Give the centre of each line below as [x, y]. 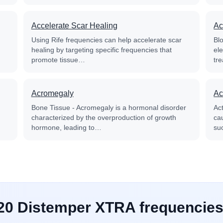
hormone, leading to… [66, 127]
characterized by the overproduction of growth [104, 117]
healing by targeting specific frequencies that [101, 50]
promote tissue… [58, 60]
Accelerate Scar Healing [74, 26]
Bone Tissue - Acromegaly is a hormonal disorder [109, 108]
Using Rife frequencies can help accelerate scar [106, 40]
